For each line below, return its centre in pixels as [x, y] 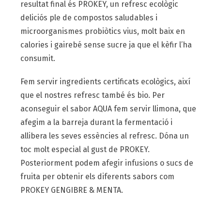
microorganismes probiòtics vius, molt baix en [103, 31]
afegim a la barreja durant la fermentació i [97, 122]
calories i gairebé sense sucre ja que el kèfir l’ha [106, 45]
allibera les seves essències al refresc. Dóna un [105, 136]
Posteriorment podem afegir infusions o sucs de [107, 163]
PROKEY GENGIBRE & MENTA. [72, 190]
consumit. [38, 58]
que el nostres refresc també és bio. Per [93, 95]
